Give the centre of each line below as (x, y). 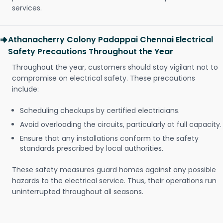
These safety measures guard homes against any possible (114, 170)
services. (27, 8)
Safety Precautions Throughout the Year (91, 52)
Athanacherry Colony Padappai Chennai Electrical (111, 40)
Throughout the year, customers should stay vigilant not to (115, 67)
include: (25, 89)
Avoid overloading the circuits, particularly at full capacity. (121, 125)
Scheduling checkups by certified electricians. (100, 111)
